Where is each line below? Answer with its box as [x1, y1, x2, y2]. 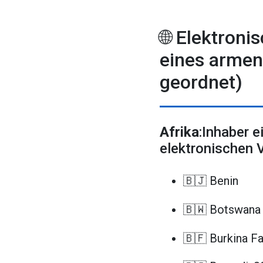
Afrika [160, 124, 199, 141]
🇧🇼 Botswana [183, 202, 261, 217]
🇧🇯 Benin [183, 174, 238, 188]
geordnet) [160, 71, 242, 94]
